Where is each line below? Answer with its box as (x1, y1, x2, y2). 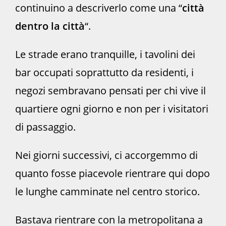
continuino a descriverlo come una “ (15, 1, 182, 15)
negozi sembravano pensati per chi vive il (15, 84, 206, 98)
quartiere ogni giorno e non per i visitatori (15, 102, 208, 116)
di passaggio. (15, 120, 76, 134)
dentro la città (15, 19, 85, 33)
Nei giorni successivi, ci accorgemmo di (15, 148, 198, 162)
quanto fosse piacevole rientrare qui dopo (15, 166, 210, 181)
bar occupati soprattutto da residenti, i (15, 66, 194, 80)
